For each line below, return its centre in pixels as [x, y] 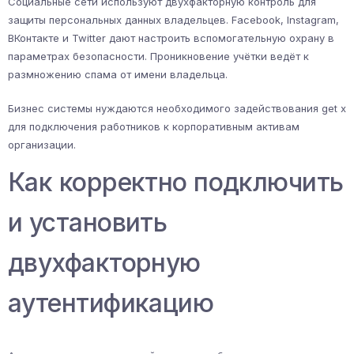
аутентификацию [111, 303]
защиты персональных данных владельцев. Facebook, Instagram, [173, 20]
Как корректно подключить [176, 183]
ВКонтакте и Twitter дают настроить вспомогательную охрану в [171, 38]
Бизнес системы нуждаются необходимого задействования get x [177, 109]
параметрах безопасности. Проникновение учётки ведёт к [158, 56]
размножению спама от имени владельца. [118, 75]
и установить [88, 223]
